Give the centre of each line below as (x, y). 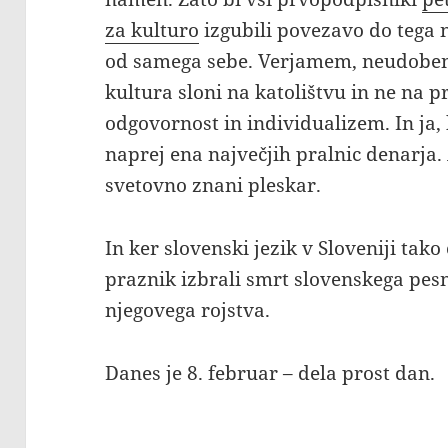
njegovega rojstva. (188, 310)
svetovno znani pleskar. (213, 185)
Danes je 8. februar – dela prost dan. (270, 373)
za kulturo (152, 30)
